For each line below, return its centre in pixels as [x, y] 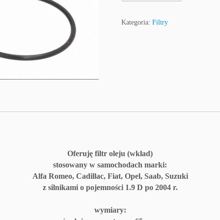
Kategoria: [137, 22]
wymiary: [110, 210]
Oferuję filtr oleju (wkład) [110, 153]
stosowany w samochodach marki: [110, 165]
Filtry [160, 22]
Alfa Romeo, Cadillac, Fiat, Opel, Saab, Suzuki [110, 176]
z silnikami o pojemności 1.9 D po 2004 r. [110, 187]
